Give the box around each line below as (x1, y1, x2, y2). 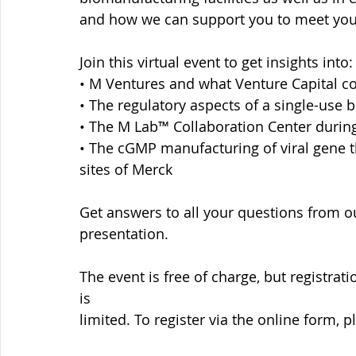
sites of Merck (79, 160, 172, 179)
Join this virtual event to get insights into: (79, 52, 353, 72)
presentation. (79, 224, 168, 243)
